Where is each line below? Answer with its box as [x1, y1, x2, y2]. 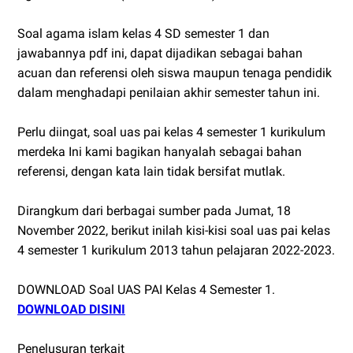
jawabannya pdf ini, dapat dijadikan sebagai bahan [17, 45, 303, 61]
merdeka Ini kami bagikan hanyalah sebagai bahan [17, 143, 302, 159]
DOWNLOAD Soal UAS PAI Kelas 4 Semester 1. [17, 281, 275, 297]
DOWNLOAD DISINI [17, 301, 125, 317]
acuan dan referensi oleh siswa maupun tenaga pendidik [17, 65, 332, 80]
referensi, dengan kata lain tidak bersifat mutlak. [17, 163, 285, 179]
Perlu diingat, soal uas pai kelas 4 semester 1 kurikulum [17, 124, 325, 139]
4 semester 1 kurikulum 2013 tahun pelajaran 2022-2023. [17, 242, 335, 258]
